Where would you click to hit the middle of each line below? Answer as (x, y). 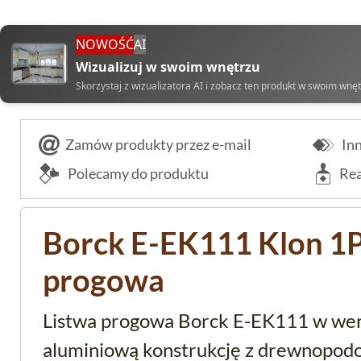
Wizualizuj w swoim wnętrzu (168, 66)
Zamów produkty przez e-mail (158, 144)
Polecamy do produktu (137, 173)
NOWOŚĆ (105, 44)
